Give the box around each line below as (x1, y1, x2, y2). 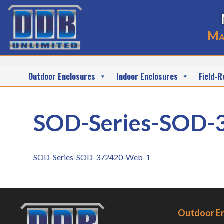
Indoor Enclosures (116, 70, 178, 82)
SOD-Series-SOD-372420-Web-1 (33, 152, 151, 162)
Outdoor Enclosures (28, 70, 95, 82)
